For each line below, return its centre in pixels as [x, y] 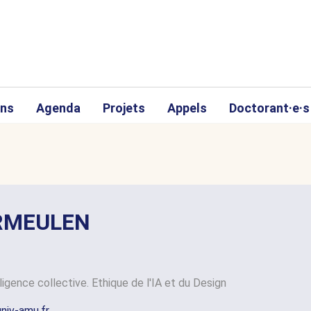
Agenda [58, 108]
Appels [187, 108]
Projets [124, 108]
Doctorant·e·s [269, 108]
